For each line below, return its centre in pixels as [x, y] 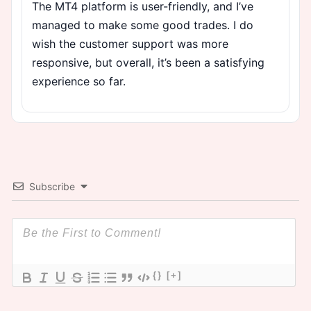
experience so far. [79, 81]
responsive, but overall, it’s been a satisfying [148, 62]
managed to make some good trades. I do [143, 25]
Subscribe [52, 186]
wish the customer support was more [130, 43]
